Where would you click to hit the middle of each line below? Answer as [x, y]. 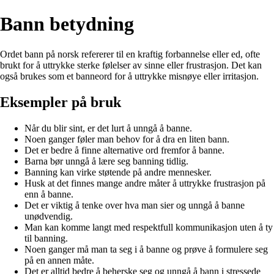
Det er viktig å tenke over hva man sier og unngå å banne [135, 205]
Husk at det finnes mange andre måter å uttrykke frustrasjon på [145, 183]
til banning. [46, 238]
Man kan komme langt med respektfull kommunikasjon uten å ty [149, 227]
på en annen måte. [59, 260]
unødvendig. [49, 216]
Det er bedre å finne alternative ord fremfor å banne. [124, 150]
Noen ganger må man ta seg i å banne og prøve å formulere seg [146, 249]
